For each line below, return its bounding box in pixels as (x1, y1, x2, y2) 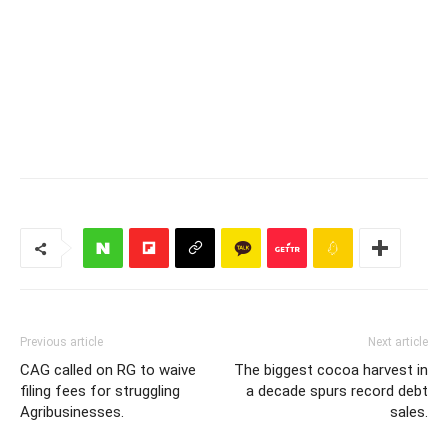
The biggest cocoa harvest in (234, 361, 428, 379)
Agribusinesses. (20, 403, 124, 421)
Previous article (20, 335, 103, 349)
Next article (368, 335, 428, 349)
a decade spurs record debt (246, 382, 428, 400)
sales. (390, 403, 428, 421)
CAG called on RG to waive (20, 361, 196, 379)
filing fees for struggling (20, 382, 180, 400)
